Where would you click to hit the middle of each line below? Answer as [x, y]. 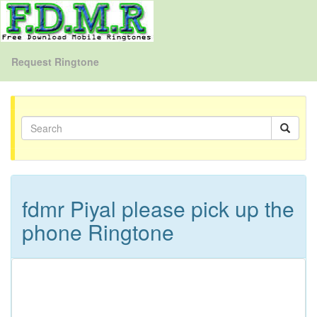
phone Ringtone [98, 232]
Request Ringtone [55, 61]
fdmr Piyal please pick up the [158, 208]
